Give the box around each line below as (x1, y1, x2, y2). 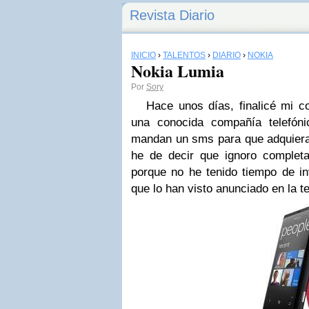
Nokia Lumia (131, 59, 224, 83)
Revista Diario (130, 8, 215, 23)
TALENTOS (163, 50, 206, 60)
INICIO (131, 50, 156, 60)
